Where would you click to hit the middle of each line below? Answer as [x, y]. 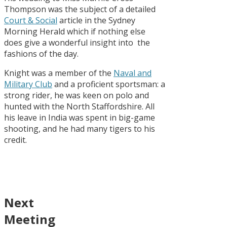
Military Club [28, 84]
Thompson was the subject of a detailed [80, 9]
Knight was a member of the [59, 73]
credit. [15, 140]
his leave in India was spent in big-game [80, 118]
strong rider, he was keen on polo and [77, 96]
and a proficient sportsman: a [109, 84]
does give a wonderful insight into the [77, 43]
